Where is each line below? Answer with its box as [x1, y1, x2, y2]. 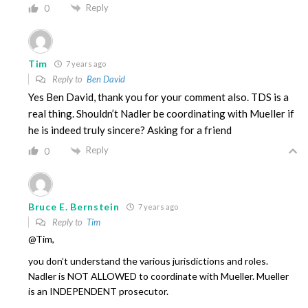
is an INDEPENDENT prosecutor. [28, 285, 168, 298]
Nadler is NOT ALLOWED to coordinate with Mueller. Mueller [28, 270, 289, 283]
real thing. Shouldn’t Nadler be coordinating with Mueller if [28, 107, 294, 120]
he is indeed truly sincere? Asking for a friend [28, 124, 232, 137]
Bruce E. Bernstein [28, 201, 120, 213]
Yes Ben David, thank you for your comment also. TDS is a [28, 91, 289, 104]
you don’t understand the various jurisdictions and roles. [28, 255, 268, 267]
